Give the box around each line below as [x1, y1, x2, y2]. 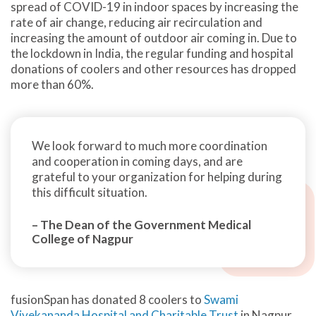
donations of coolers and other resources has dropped [11, 61, 296, 77]
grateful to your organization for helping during [32, 169, 282, 185]
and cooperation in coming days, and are [32, 154, 243, 169]
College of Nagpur [32, 231, 133, 247]
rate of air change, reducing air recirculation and [11, 15, 262, 30]
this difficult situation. [32, 185, 147, 200]
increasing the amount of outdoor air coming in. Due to [11, 30, 297, 46]
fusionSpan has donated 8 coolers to [11, 292, 204, 308]
